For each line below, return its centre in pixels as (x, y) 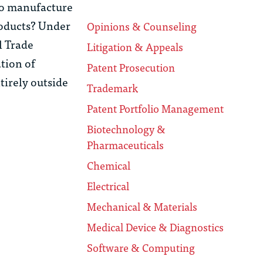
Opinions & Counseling (142, 26)
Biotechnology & (127, 129)
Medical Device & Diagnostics (156, 227)
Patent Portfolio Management (156, 109)
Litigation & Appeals (135, 47)
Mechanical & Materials (142, 207)
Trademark (113, 88)
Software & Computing (141, 248)
